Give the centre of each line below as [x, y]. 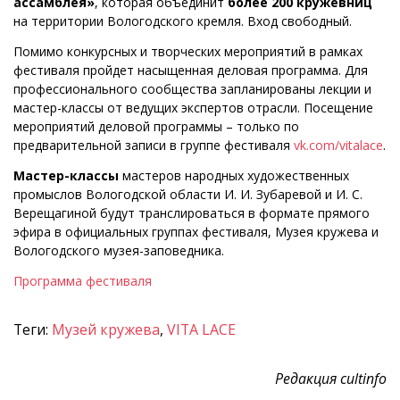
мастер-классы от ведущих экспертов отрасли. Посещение [193, 108]
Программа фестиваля [83, 281]
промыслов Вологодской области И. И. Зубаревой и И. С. [188, 195]
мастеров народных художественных [234, 176]
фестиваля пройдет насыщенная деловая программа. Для [191, 71]
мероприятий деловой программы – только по [156, 127]
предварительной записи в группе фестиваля [154, 146]
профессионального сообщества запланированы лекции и [192, 89]
